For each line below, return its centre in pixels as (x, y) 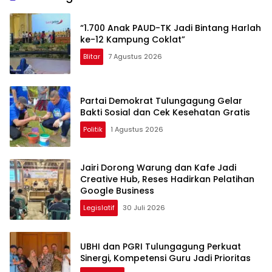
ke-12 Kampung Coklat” (133, 39)
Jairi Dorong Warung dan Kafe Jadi (158, 168)
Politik (93, 129)
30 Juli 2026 (144, 208)
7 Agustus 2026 (135, 56)
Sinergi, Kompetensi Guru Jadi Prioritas (165, 258)
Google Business (117, 191)
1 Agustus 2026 (137, 129)
